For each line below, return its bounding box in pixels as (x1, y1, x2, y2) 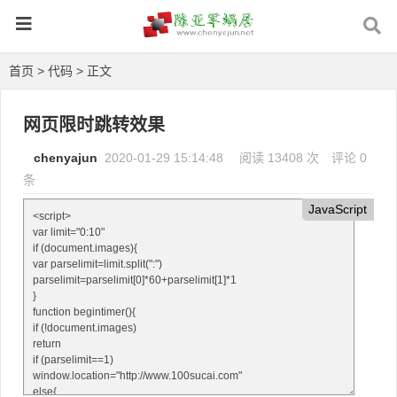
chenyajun (34, 151, 97, 165)
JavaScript (308, 202, 368, 216)
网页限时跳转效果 (23, 115, 165, 135)
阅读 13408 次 (239, 151, 323, 165)
